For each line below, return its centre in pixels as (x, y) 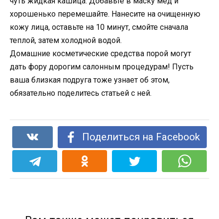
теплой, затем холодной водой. (66, 40)
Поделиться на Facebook (141, 137)
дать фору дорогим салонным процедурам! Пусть (102, 66)
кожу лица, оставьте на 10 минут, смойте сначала (99, 27)
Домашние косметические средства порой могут (100, 53)
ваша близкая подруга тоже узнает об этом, (90, 80)
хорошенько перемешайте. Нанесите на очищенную (105, 14)
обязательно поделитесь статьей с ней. (81, 93)
